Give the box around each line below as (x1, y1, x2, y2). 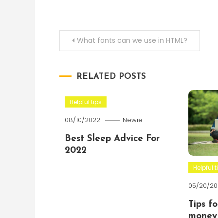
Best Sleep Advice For (64, 134, 160, 144)
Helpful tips (69, 98, 102, 106)
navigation (59, 55, 131, 70)
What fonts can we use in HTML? (77, 36, 187, 45)
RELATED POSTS (76, 73, 146, 81)
